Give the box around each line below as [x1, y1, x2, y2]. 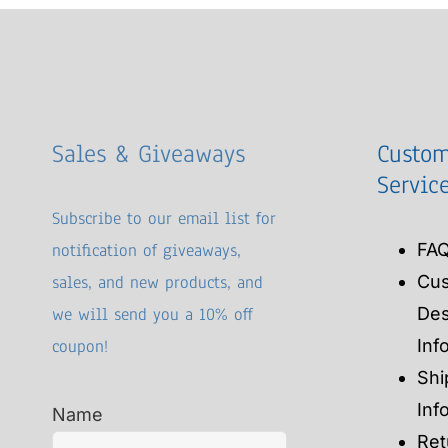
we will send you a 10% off [52, 303, 254, 326]
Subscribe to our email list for [52, 207, 277, 230]
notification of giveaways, [52, 239, 242, 262]
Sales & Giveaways [52, 137, 246, 171]
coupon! [52, 335, 109, 358]
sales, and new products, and [52, 271, 264, 294]
